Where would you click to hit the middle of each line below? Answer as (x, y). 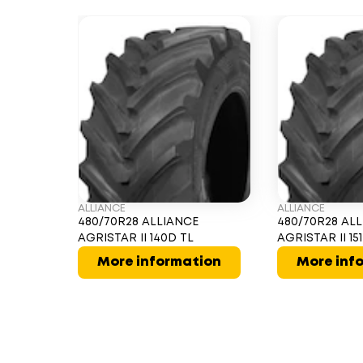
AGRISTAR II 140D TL (136, 238)
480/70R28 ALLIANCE (138, 222)
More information (159, 262)
